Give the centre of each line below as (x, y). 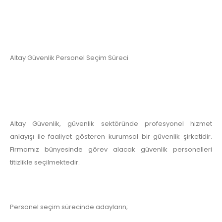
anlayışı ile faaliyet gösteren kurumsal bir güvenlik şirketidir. (111, 137)
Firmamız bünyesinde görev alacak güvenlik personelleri (111, 150)
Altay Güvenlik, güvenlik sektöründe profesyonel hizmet (111, 124)
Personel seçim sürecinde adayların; (69, 207)
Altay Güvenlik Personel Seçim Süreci (69, 57)
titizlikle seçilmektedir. (45, 163)
